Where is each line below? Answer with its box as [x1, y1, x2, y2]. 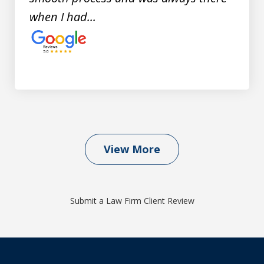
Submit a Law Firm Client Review [70, 194, 194, 206]
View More [104, 141, 160, 156]
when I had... [29, 8, 96, 25]
